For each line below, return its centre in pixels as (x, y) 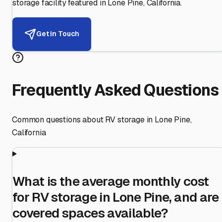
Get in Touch (58, 34)
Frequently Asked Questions (115, 90)
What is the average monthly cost (111, 181)
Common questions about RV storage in (83, 119)
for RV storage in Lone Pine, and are (116, 197)
